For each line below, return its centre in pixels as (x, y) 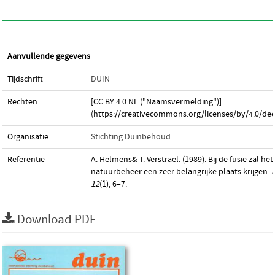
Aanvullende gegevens (49, 56)
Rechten (22, 102)
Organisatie (28, 137)
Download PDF (56, 220)
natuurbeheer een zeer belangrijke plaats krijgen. (181, 172)
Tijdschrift (25, 79)
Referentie (26, 160)
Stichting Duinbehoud (131, 137)
